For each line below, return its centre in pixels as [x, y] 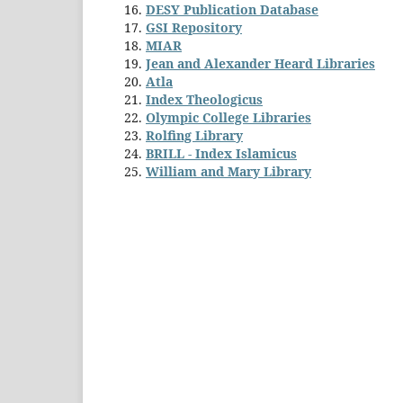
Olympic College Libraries [228, 117]
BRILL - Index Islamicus [221, 153]
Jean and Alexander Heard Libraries [260, 63]
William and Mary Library [228, 171]
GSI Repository [194, 27]
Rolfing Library [194, 135]
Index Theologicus [204, 99]
